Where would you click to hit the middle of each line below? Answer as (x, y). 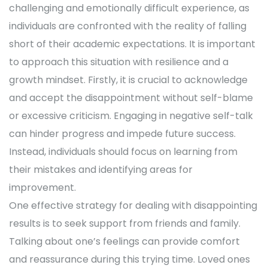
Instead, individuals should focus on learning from (123, 152)
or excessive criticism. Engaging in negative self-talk (131, 116)
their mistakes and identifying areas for (101, 170)
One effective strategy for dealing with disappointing (133, 206)
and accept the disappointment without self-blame (131, 98)
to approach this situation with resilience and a (119, 62)
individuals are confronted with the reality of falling (128, 26)
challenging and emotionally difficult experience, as (129, 8)
